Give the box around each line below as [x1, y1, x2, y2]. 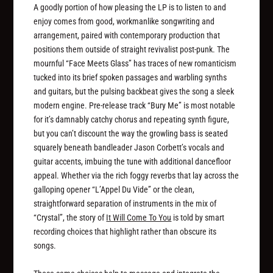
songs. [34, 241, 57, 251]
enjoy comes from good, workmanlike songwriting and [34, 16, 215, 27]
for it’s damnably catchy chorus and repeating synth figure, [34, 115, 230, 125]
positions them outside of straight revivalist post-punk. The [34, 44, 230, 55]
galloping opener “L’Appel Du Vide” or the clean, [34, 185, 195, 195]
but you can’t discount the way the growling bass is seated [34, 129, 229, 139]
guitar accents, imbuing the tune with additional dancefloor [34, 157, 232, 167]
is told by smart [171, 213, 225, 223]
